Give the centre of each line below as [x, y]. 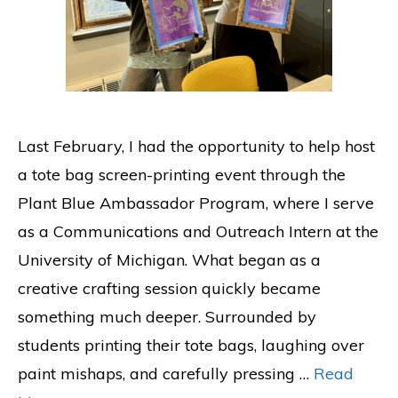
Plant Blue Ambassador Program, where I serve [196, 203]
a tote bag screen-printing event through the [182, 175]
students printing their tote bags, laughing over [191, 345]
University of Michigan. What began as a [169, 260]
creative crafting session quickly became [169, 288]
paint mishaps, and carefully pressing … [166, 374]
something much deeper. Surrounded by [167, 317]
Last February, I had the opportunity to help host [196, 146]
